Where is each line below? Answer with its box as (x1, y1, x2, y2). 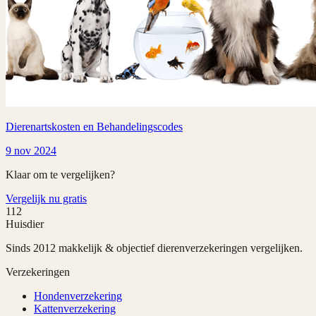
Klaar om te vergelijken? (6, 169, 115, 181)
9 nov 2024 (6, 145, 56, 157)
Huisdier (6, 218, 44, 231)
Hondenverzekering (34, 290, 122, 303)
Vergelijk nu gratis (6, 193, 87, 205)
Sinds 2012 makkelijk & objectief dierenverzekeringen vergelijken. (6, 242, 303, 255)
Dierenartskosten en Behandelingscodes (6, 121, 183, 133)
